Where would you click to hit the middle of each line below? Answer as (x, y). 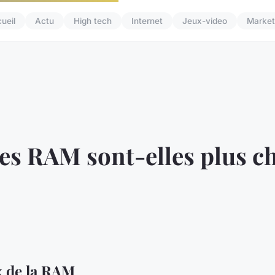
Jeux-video (204, 21)
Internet (147, 21)
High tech (92, 21)
